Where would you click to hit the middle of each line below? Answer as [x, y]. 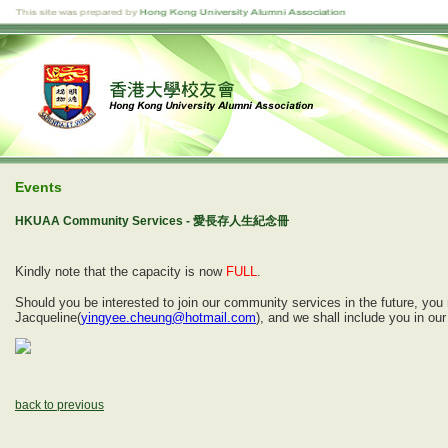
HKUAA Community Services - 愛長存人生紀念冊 [152, 221]
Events [38, 187]
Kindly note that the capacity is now [120, 271]
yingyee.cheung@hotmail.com [168, 317]
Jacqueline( [48, 317]
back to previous [59, 405]
